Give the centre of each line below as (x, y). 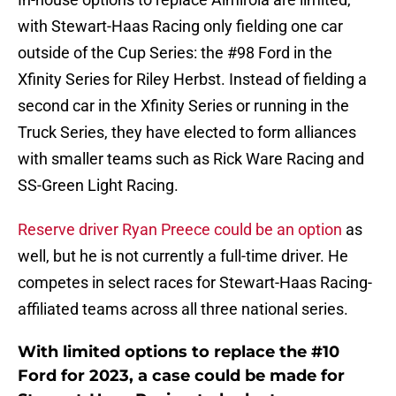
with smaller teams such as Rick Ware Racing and (191, 159)
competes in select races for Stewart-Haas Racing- (195, 283)
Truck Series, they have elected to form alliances (187, 133)
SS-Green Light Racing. (98, 186)
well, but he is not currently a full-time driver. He (183, 256)
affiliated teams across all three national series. (183, 309)
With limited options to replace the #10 (179, 352)
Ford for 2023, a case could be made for (181, 376)
